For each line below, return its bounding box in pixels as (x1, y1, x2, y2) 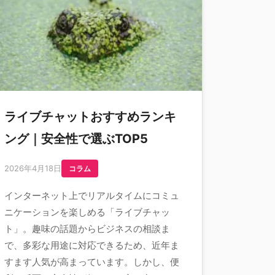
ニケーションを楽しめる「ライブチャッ (4, 206, 170, 218)
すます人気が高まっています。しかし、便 (4, 256, 179, 268)
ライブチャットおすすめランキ (4, 109, 176, 124)
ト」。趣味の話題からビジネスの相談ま (4, 223, 170, 234)
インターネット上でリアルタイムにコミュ (4, 190, 179, 201)
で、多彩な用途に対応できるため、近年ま (4, 239, 179, 251)
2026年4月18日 (4, 163, 61, 173)
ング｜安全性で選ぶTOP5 (4, 131, 148, 146)
